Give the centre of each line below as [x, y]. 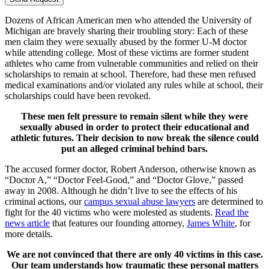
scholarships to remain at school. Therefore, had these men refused [130, 74]
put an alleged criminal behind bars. [134, 149]
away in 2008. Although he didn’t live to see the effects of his [121, 191]
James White [211, 223]
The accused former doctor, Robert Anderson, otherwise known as [130, 169]
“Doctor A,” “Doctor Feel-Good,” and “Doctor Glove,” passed [124, 180]
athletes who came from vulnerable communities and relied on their [131, 64]
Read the [232, 213]
